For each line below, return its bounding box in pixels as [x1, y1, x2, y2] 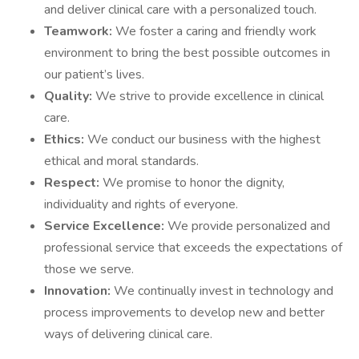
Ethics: [44, 131, 87, 148]
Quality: [44, 87, 95, 105]
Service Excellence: [44, 217, 167, 235]
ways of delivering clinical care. [44, 325, 212, 343]
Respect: [44, 174, 103, 192]
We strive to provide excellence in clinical [95, 87, 324, 105]
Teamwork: [44, 22, 115, 40]
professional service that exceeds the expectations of [44, 239, 342, 256]
